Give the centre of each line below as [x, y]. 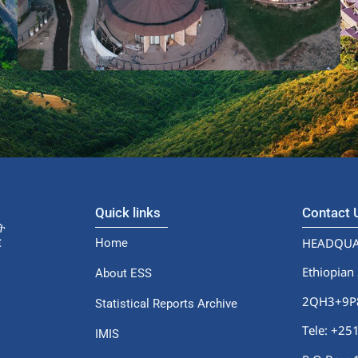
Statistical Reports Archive [167, 304]
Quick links [128, 212]
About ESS [124, 273]
